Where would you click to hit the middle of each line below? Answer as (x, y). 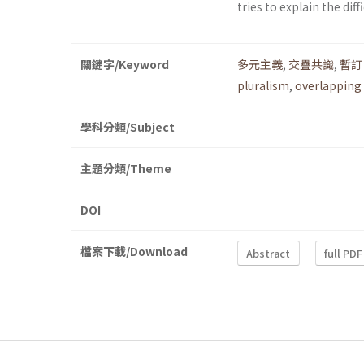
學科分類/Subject (128, 127)
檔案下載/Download (134, 251)
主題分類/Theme (126, 169)
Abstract (269, 253)
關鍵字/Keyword (125, 65)
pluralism (263, 86)
